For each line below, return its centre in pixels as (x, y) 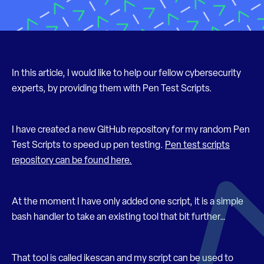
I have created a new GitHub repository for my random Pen (131, 130)
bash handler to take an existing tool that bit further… (119, 217)
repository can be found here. (72, 161)
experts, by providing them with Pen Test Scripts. (112, 89)
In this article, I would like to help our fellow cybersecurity (126, 74)
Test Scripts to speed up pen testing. (88, 146)
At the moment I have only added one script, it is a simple (128, 202)
